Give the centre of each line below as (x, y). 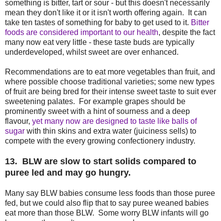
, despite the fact (187, 32)
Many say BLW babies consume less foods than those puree (110, 193)
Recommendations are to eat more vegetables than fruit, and (110, 72)
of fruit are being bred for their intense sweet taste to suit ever (110, 92)
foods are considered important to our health (82, 32)
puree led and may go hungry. (68, 173)
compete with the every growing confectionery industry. (100, 141)
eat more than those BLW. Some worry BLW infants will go (107, 213)
